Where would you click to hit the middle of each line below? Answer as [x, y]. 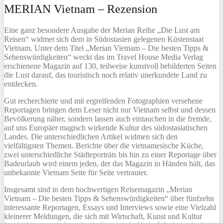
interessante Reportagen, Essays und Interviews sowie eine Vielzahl [110, 207]
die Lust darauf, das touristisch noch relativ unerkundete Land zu [106, 75]
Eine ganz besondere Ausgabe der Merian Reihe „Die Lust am [102, 30]
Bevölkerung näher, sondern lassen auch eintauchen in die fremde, [108, 118]
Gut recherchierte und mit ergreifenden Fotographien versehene [103, 101]
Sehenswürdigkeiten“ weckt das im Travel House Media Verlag [104, 57]
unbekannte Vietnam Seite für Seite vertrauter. [76, 172]
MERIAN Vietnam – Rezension [81, 9]
